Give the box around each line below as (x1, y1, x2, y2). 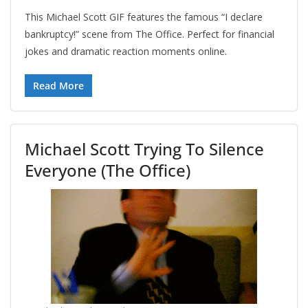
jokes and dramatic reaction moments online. (25, 45, 227, 58)
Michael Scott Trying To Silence (25, 137, 264, 161)
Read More (33, 79, 84, 93)
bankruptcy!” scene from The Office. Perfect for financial (25, 27, 274, 41)
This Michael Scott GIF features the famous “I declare (25, 10, 263, 24)
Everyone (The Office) (25, 159, 190, 182)
